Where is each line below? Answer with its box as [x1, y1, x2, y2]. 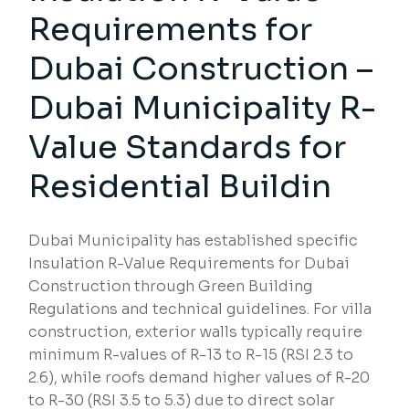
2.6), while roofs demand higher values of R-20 [28, 368, 371, 388]
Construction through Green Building [28, 277, 313, 297]
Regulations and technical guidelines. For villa [28, 299, 372, 320]
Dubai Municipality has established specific [28, 231, 359, 251]
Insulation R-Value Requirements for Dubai [28, 254, 351, 274]
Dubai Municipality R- [28, 88, 377, 129]
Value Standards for [28, 127, 347, 168]
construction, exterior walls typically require [28, 322, 363, 342]
